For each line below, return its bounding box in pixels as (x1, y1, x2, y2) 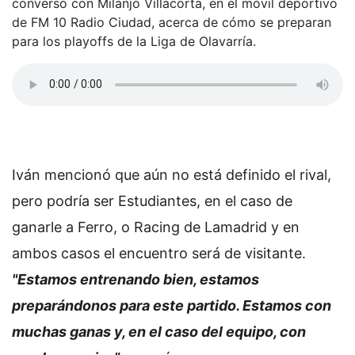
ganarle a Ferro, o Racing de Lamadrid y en (12, 218, 300, 235)
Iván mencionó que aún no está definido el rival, (12, 166, 331, 183)
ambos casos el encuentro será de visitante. (12, 244, 306, 261)
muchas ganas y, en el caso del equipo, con (12, 323, 306, 340)
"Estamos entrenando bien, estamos (12, 270, 259, 288)
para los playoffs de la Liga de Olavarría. (12, 32, 256, 49)
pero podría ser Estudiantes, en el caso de (12, 192, 292, 209)
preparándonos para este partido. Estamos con (12, 296, 331, 314)
